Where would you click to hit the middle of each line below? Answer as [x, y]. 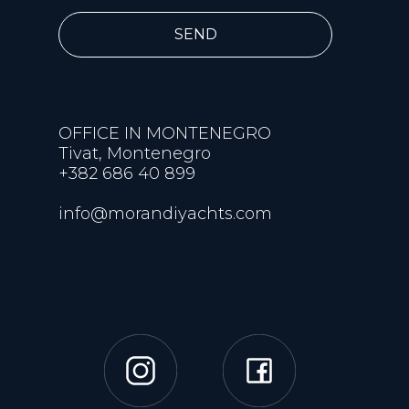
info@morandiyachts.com [165, 213]
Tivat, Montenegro [135, 153]
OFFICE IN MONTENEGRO [165, 133]
